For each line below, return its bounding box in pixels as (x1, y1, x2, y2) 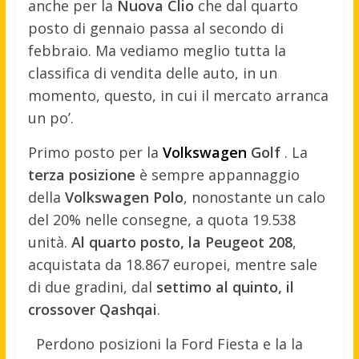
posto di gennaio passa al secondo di (27, 18, 284, 38)
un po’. (27, 107, 74, 127)
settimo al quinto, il (155, 276, 294, 296)
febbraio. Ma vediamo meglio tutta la (27, 40, 286, 60)
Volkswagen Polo (60, 187, 184, 207)
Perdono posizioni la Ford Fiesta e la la (35, 333, 303, 353)
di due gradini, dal (27, 276, 156, 296)
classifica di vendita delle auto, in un (27, 63, 277, 83)
